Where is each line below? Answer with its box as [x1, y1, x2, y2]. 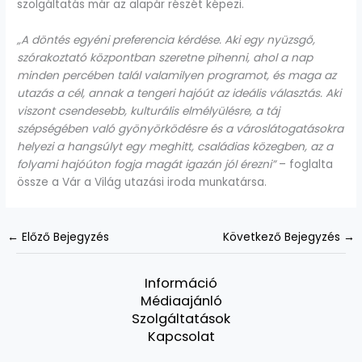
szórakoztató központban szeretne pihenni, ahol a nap [17, 49, 314, 65]
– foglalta [276, 156, 334, 172]
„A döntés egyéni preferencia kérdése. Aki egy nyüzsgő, [17, 32, 316, 48]
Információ [145, 274, 217, 293]
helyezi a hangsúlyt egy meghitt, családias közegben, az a [17, 138, 334, 154]
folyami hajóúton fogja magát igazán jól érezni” [17, 156, 276, 172]
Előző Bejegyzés [19, 229, 110, 245]
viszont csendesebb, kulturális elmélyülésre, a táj [17, 103, 280, 119]
